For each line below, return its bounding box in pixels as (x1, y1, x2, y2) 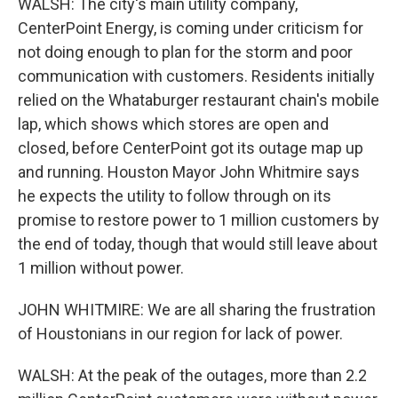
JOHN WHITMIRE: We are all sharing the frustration (18, 300, 376, 319)
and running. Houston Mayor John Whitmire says (18, 163, 360, 181)
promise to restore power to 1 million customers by (18, 211, 379, 229)
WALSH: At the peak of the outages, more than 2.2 (18, 366, 367, 385)
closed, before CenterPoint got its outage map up (18, 139, 363, 157)
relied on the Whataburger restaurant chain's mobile (18, 91, 379, 109)
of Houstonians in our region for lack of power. (18, 324, 343, 343)
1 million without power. (18, 259, 184, 277)
